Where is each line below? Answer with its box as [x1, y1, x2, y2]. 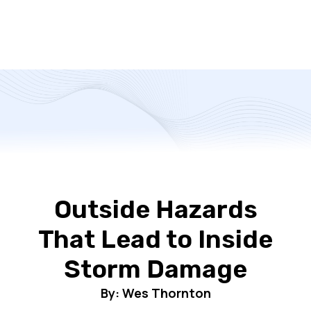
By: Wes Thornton [100, 285, 211, 301]
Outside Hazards [53, 194, 258, 224]
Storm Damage [64, 254, 247, 284]
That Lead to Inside [38, 224, 273, 254]
